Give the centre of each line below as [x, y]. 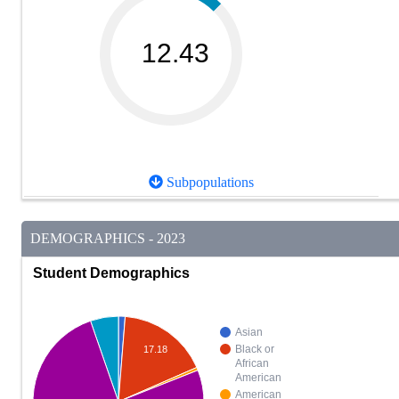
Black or [255, 350]
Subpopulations [208, 183]
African [252, 364]
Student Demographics [111, 273]
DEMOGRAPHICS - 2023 [108, 239]
